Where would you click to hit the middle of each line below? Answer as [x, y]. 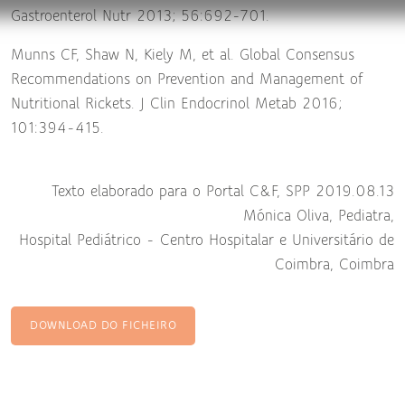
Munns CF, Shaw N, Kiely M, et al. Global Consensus [183, 56]
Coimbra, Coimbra [334, 265]
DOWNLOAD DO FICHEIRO [103, 326]
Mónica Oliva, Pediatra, [319, 217]
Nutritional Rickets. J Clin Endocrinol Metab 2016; [176, 104]
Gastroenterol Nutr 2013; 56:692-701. [140, 17]
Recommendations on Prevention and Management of [187, 80]
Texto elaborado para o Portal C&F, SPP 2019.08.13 [223, 192]
